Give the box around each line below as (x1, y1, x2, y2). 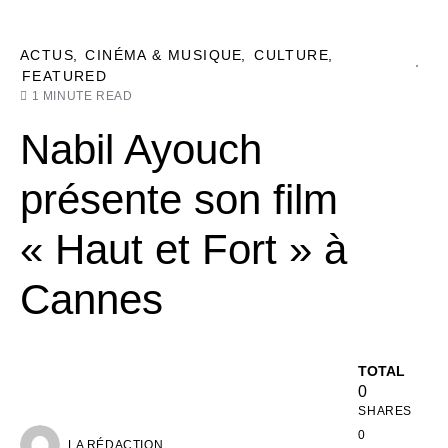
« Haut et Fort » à (20, 226, 347, 273)
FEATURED (22, 68, 108, 84)
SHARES (358, 404, 412, 418)
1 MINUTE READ (31, 89, 133, 103)
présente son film (20, 176, 338, 223)
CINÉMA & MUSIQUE (85, 47, 243, 63)
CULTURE (254, 47, 330, 63)
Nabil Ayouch (20, 126, 262, 173)
